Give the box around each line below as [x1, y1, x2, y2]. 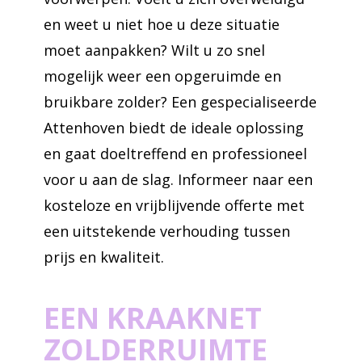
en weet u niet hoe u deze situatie [44, 15, 280, 34]
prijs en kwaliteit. [44, 247, 164, 267]
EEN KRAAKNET [44, 298, 262, 338]
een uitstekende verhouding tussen [44, 221, 290, 241]
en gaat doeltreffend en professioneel [44, 144, 307, 163]
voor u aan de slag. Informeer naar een [44, 170, 313, 189]
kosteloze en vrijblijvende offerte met [44, 196, 305, 215]
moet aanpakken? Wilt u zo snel [44, 40, 265, 60]
